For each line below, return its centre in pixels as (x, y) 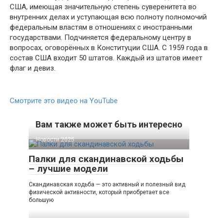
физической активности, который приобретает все (99, 192)
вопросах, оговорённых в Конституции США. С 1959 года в (109, 47)
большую (41, 200)
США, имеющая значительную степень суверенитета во (103, 7)
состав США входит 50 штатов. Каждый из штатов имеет (106, 58)
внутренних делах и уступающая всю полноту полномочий (108, 17)
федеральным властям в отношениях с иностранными (101, 27)
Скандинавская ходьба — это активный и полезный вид (107, 184)
